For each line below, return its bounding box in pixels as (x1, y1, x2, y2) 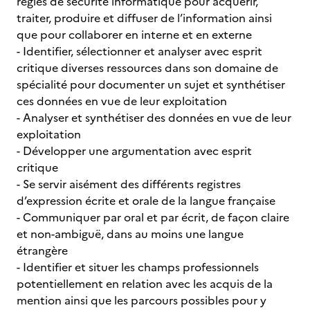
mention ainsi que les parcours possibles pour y (17, 292, 266, 309)
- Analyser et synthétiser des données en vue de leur (17, 109, 291, 126)
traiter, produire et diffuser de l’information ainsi (17, 10, 272, 26)
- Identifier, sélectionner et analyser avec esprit (17, 43, 262, 60)
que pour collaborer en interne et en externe (17, 26, 252, 43)
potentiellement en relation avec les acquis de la (17, 275, 273, 292)
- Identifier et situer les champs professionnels (17, 259, 259, 275)
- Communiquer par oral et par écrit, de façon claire (17, 209, 289, 226)
